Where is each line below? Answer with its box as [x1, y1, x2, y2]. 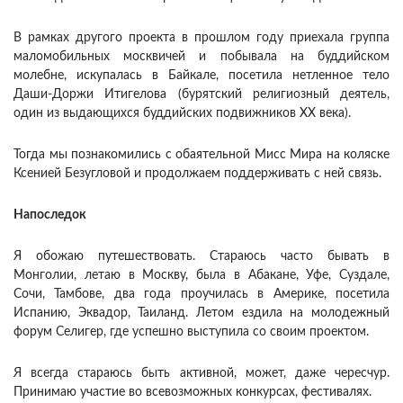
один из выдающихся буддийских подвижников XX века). [13, 106, 351, 120]
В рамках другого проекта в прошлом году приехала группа [13, 31, 390, 44]
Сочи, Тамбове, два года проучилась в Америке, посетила [13, 287, 390, 300]
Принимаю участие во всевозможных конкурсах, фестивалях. [13, 385, 372, 399]
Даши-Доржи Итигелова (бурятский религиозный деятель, [13, 87, 390, 101]
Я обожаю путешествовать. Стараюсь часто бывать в [13, 249, 390, 263]
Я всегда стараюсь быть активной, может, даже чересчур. [13, 366, 390, 380]
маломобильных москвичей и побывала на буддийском [13, 49, 390, 63]
